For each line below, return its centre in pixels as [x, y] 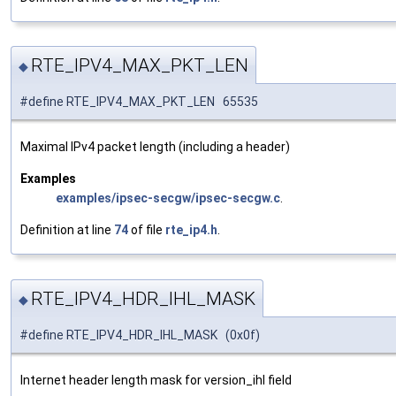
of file [147, 230]
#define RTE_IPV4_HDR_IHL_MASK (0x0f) [140, 335]
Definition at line [67, 230]
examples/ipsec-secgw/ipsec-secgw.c [168, 198]
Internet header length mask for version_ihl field [156, 380]
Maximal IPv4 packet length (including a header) [155, 147]
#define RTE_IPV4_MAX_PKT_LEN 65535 [139, 102]
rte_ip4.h [191, 230]
